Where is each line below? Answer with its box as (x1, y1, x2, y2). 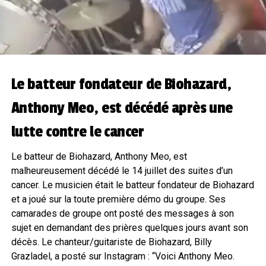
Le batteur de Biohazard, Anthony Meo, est (11, 151, 187, 163)
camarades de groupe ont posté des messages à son (11, 208, 234, 220)
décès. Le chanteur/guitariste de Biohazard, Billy (11, 236, 212, 248)
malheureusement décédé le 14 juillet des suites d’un (11, 165, 233, 177)
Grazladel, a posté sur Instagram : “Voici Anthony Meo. (11, 251, 235, 262)
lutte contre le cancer (11, 122, 144, 142)
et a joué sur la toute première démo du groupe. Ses (11, 194, 226, 205)
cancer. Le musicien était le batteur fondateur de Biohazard (11, 179, 254, 191)
